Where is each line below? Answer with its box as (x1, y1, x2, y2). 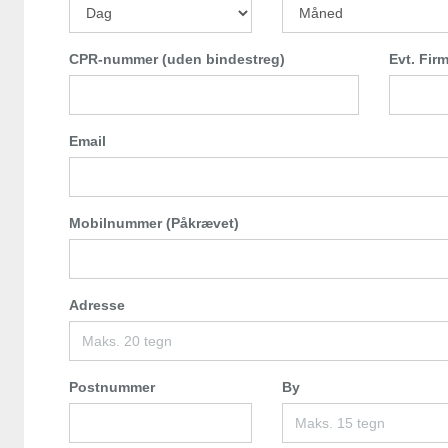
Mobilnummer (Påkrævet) (69, 215, 239, 232)
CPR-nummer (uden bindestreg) (69, 51, 285, 68)
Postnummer (69, 379, 155, 396)
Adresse (69, 297, 125, 314)
